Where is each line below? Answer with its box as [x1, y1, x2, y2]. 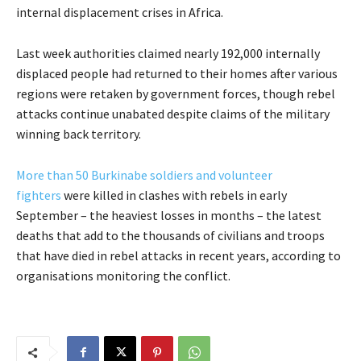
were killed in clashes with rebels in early [61, 187, 287, 204]
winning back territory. [16, 126, 141, 143]
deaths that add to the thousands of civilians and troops [16, 227, 325, 244]
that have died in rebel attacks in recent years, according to [16, 247, 341, 264]
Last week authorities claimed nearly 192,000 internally [16, 45, 320, 62]
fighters [16, 187, 61, 204]
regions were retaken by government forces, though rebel [16, 85, 335, 102]
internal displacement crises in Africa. [16, 4, 223, 21]
